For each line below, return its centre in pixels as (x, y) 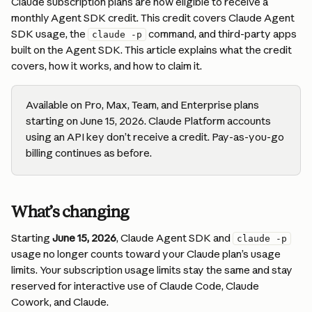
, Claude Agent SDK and (174, 238)
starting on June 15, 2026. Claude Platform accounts (149, 121)
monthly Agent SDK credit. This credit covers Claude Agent (154, 18)
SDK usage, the (49, 34)
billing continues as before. (89, 153)
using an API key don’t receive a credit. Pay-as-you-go (156, 137)
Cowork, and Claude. (60, 302)
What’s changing (70, 212)
